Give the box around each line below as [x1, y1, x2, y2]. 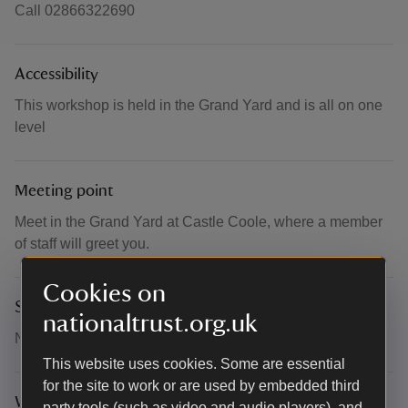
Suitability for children [15, 300, 168, 316]
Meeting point [15, 183, 114, 199]
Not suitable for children [15, 331, 168, 346]
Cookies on [43, 280, 166, 306]
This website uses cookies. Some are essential [43, 356, 345, 372]
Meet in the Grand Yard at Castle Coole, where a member [15, 214, 382, 229]
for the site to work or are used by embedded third [43, 378, 360, 393]
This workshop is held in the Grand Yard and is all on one [15, 97, 382, 113]
